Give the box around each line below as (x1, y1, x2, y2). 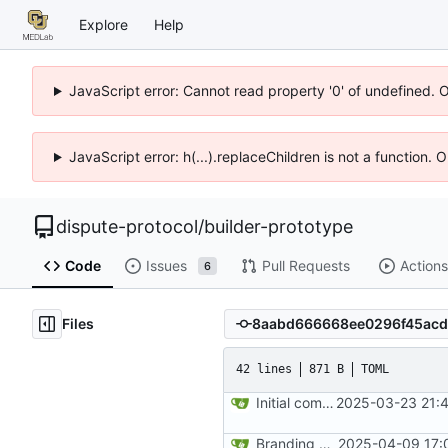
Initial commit (322, 393, 334, 411)
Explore (79, 15, 128, 33)
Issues (145, 257, 187, 275)
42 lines (236, 362, 292, 377)
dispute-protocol (56, 216, 198, 237)
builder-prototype (204, 216, 353, 237)
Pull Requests (261, 257, 350, 275)
